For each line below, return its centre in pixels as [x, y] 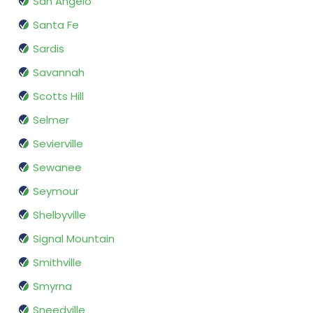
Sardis [49, 49]
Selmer [51, 120]
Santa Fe [56, 25]
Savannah [59, 73]
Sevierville [58, 144]
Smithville [57, 263]
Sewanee [57, 168]
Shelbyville [59, 215]
